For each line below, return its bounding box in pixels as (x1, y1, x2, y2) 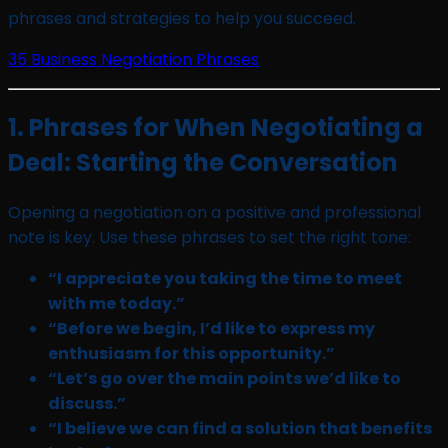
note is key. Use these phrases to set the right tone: (8, 225, 411, 249)
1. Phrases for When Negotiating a (8, 110, 423, 144)
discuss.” (48, 391, 126, 415)
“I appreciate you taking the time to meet (48, 266, 402, 290)
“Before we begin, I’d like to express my (48, 316, 375, 340)
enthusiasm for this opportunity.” (48, 341, 335, 365)
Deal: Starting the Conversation (8, 145, 398, 179)
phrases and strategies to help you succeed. (8, 6, 356, 30)
